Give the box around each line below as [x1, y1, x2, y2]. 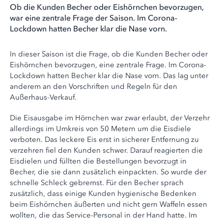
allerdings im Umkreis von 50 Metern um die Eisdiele [10, 124, 191, 134]
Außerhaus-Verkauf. [10, 93, 77, 102]
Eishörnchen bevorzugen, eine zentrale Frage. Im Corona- [10, 60, 206, 70]
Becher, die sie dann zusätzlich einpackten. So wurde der [10, 167, 206, 177]
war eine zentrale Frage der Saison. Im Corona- [10, 13, 177, 23]
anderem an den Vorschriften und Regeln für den [10, 82, 177, 91]
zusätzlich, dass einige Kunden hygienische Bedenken [10, 189, 196, 198]
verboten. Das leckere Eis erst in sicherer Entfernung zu [10, 135, 199, 144]
